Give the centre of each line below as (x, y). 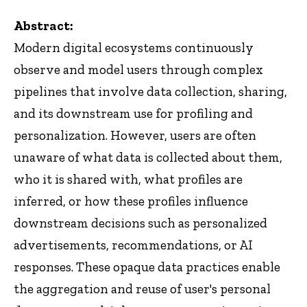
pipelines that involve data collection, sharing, (150, 91)
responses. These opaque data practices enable (147, 267)
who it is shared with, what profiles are (128, 179)
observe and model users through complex (138, 69)
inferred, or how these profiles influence (131, 201)
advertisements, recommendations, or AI (133, 245)
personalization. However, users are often (135, 135)
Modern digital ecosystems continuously (134, 47)
